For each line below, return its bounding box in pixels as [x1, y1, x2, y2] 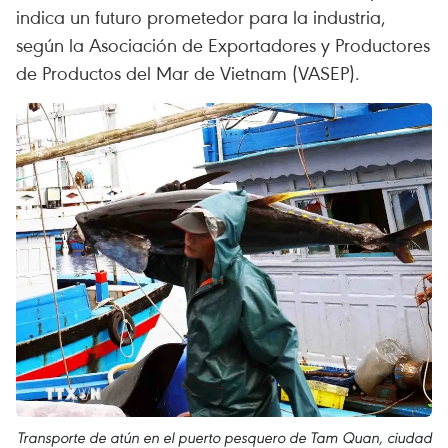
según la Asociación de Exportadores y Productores [16, 32, 430, 57]
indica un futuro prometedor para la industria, [16, 4, 386, 29]
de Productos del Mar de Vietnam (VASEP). [16, 60, 360, 85]
